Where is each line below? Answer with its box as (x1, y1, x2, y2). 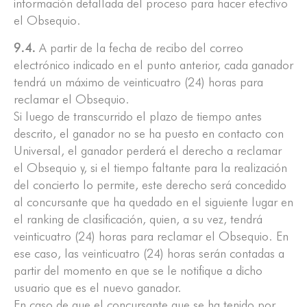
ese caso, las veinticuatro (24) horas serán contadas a (14, 246, 284, 261)
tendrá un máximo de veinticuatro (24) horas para (14, 75, 263, 90)
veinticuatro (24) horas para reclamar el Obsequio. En (14, 229, 288, 244)
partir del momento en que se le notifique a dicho (14, 263, 262, 278)
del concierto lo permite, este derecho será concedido (14, 177, 286, 193)
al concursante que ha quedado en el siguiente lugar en (14, 195, 293, 210)
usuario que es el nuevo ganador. (14, 280, 182, 295)
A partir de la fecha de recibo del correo (36, 40, 243, 56)
